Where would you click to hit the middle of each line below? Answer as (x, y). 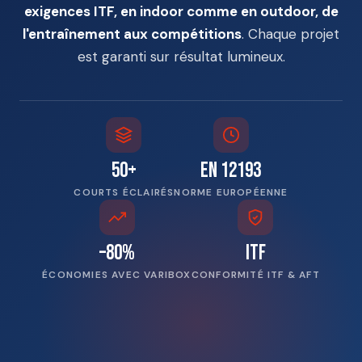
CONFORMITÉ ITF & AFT (255, 274)
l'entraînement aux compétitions (132, 34)
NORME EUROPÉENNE (231, 192)
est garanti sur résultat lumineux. (181, 56)
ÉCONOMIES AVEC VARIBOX (117, 274)
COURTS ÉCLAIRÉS (124, 192)
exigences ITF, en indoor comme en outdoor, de (181, 11)
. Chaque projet (290, 34)
